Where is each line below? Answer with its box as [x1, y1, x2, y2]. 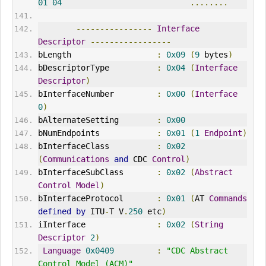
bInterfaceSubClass [37, 167, 157, 178]
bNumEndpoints [37, 128, 157, 138]
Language [42, 246, 81, 256]
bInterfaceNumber [37, 89, 157, 99]
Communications [42, 154, 109, 164]
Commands [208, 194, 247, 204]
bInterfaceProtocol [37, 194, 157, 204]
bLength [37, 50, 157, 60]
